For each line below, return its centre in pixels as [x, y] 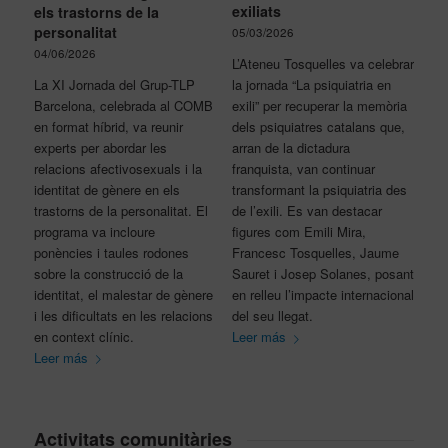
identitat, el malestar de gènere [123, 294]
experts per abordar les [100, 147]
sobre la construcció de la [108, 273]
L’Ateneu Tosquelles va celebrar [322, 64]
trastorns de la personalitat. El [120, 210]
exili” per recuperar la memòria [319, 106]
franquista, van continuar [303, 169]
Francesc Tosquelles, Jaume [315, 253]
